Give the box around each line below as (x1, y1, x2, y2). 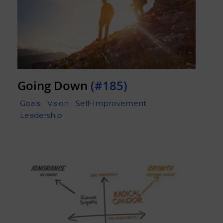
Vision (47, 98, 69, 108)
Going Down (17, 78, 91, 94)
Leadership (20, 110, 62, 120)
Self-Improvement (76, 98, 146, 108)
